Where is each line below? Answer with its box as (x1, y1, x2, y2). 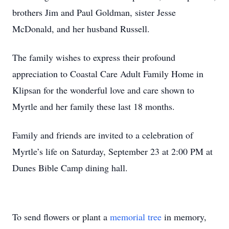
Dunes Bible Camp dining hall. (12, 162, 128, 174)
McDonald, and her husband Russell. (12, 22, 150, 35)
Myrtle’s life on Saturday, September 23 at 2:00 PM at (12, 145, 213, 157)
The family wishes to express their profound (12, 51, 175, 63)
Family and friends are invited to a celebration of (12, 129, 193, 141)
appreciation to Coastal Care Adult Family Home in (12, 67, 203, 80)
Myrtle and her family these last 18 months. (12, 100, 175, 112)
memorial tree (110, 211, 162, 223)
